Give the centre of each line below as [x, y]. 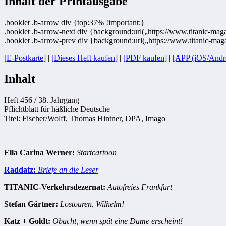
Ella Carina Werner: [39, 153]
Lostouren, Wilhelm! [92, 204]
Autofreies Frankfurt [140, 187]
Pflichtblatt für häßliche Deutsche [57, 109]
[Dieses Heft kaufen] [84, 58]
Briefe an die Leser [68, 170]
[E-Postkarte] [25, 58]
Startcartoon [97, 153]
